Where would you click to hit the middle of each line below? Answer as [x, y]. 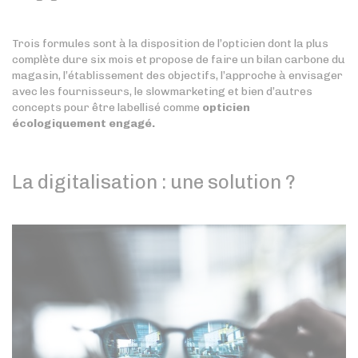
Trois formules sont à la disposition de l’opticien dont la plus [170, 44]
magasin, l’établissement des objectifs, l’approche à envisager [177, 76]
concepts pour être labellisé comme [107, 108]
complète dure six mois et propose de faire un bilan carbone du [179, 60]
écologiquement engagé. [84, 124]
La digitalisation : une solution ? [154, 182]
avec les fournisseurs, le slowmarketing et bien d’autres [162, 92]
